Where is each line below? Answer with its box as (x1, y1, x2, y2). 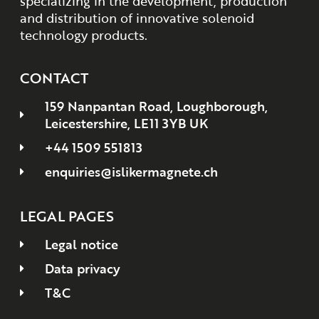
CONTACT (19, 66, 88, 88)
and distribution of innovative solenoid (19, 9, 254, 28)
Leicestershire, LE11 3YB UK (44, 113, 208, 132)
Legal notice (44, 235, 118, 254)
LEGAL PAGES (19, 205, 114, 227)
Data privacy (44, 259, 120, 278)
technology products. (19, 26, 147, 45)
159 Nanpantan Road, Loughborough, (44, 96, 268, 115)
